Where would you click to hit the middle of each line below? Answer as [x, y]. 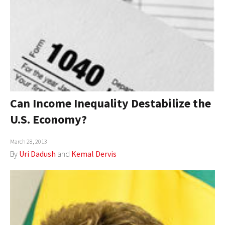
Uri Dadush [37, 154]
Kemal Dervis [94, 154]
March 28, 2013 [29, 142]
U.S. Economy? [48, 120]
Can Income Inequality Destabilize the [110, 103]
